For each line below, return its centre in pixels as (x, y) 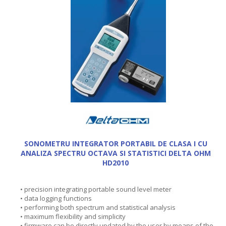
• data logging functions (56, 198)
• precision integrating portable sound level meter (96, 189)
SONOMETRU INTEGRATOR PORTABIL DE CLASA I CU (116, 143)
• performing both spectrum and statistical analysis (98, 207)
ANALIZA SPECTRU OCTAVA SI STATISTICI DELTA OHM (116, 153)
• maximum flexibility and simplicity (73, 216)
